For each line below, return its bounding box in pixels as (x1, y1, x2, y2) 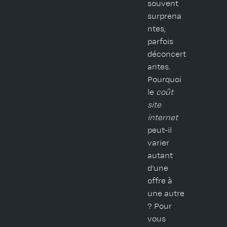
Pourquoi (147, 75, 182, 84)
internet (147, 113, 178, 122)
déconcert (147, 50, 186, 59)
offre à (147, 177, 173, 185)
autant (147, 152, 173, 160)
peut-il (147, 126, 172, 135)
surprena (147, 12, 182, 21)
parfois (147, 37, 174, 46)
